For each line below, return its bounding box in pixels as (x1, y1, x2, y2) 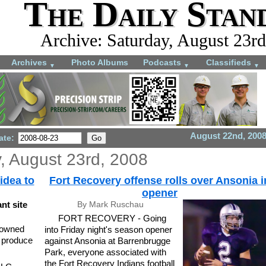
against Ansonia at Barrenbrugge (45, 235, 170, 246)
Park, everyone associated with (45, 246, 166, 257)
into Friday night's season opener (45, 224, 172, 235)
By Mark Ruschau (77, 199, 144, 209)
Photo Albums (71, 57, 128, 67)
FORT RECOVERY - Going (58, 213, 166, 223)
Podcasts (143, 57, 183, 67)
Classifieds (206, 57, 254, 67)
